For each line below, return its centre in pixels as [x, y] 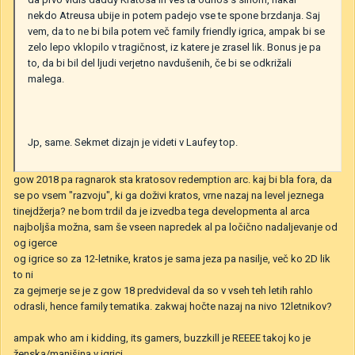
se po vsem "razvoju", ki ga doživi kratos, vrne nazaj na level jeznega [169, 195]
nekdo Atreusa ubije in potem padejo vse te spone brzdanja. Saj [174, 15]
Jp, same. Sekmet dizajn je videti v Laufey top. [133, 142]
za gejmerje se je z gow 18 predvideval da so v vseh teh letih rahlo [163, 290]
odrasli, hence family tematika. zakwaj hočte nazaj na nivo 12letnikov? [173, 306]
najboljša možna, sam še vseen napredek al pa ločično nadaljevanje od [176, 227]
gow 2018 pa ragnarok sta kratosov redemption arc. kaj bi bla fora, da [173, 179]
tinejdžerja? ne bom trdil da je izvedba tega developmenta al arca [162, 211]
